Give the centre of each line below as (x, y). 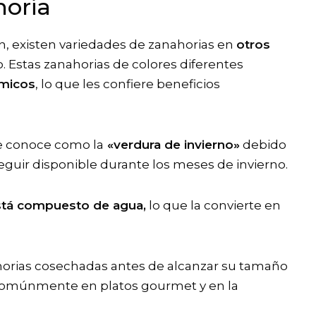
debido (263, 145)
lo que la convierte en (213, 206)
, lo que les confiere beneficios (128, 84)
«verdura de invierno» (172, 145)
